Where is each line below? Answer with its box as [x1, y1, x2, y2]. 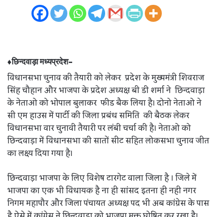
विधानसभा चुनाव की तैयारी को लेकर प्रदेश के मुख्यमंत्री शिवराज [7, 70, 204, 86]
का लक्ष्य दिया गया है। [7, 145, 73, 161]
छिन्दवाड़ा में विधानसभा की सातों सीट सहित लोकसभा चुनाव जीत [7, 133, 209, 149]
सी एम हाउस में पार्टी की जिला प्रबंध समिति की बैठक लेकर [7, 108, 189, 124]
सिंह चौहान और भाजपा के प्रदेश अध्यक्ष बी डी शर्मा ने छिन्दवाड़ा [7, 82, 205, 98]
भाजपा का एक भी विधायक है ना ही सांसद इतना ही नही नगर [7, 183, 196, 199]
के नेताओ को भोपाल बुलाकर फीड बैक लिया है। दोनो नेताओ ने [7, 95, 201, 111]
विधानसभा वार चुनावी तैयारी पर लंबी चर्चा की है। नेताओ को [7, 120, 191, 136]
